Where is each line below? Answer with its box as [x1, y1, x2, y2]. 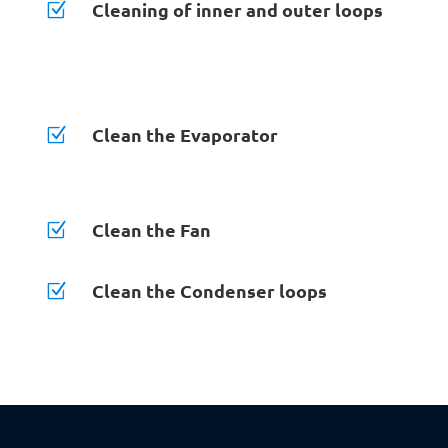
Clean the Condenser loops [91, 278, 327, 302]
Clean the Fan [91, 217, 211, 241]
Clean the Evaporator [91, 122, 278, 146]
